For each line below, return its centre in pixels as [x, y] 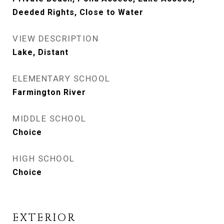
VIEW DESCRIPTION [55, 38]
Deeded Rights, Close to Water [78, 12]
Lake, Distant [40, 52]
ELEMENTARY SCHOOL [61, 78]
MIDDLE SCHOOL [49, 118]
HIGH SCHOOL [44, 158]
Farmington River [49, 92]
